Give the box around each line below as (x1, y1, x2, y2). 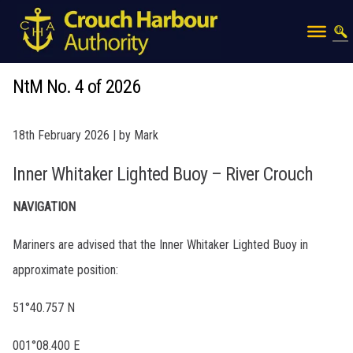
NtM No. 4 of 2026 (13, 76, 140, 98)
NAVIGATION (13, 199, 76, 214)
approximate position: (13, 262, 118, 277)
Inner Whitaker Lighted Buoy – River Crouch (13, 163, 313, 185)
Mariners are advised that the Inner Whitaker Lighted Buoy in (13, 237, 308, 252)
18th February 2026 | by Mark (13, 128, 158, 143)
